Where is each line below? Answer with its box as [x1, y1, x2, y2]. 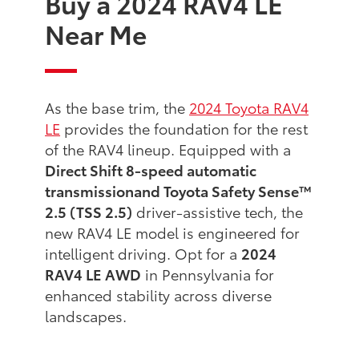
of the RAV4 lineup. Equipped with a [45, 139, 292, 160]
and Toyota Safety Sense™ [134, 180, 313, 202]
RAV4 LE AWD [45, 264, 142, 285]
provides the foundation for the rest [60, 118, 309, 139]
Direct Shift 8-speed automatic [45, 159, 257, 181]
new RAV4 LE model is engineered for [45, 222, 301, 244]
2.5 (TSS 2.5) [45, 201, 133, 223]
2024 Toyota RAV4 [189, 97, 309, 119]
